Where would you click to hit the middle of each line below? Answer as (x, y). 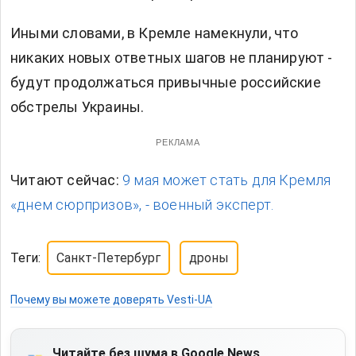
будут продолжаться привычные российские (166, 82)
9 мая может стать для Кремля (227, 180)
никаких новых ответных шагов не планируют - (172, 58)
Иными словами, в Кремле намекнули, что (155, 33)
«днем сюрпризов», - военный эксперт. (142, 205)
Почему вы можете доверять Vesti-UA (111, 300)
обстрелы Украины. (77, 107)
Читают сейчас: (66, 180)
